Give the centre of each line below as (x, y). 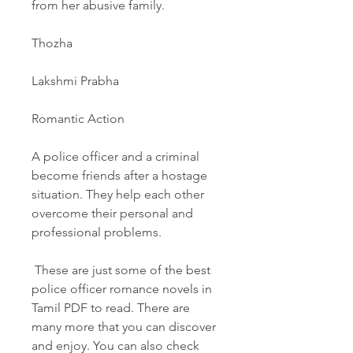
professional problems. (97, 232)
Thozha (52, 43)
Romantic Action (78, 119)
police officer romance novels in (122, 289)
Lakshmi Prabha (75, 81)
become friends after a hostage (119, 175)
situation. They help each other (118, 194)
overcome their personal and (112, 213)
